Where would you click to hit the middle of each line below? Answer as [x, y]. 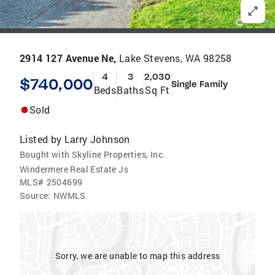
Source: [35, 196]
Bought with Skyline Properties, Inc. [93, 154]
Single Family [199, 84]
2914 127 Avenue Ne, [69, 58]
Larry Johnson [97, 139]
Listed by [41, 139]
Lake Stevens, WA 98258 [176, 58]
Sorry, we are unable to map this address [137, 256]
